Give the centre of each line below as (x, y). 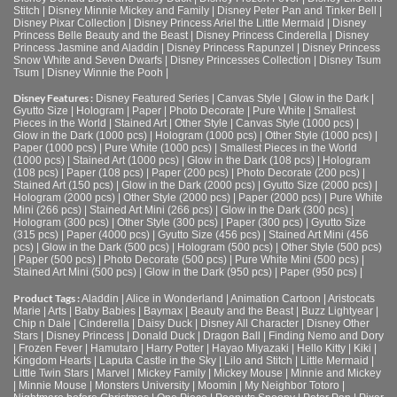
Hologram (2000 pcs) (64, 198)
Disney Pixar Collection (70, 23)
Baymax (163, 311)
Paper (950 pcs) (319, 272)
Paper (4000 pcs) (108, 235)
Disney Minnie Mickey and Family (128, 10)
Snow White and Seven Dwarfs (88, 60)
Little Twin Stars (51, 373)
